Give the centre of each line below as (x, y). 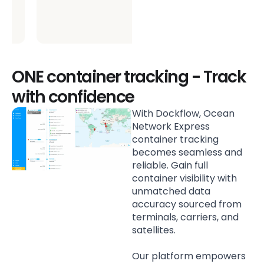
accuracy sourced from (187, 204)
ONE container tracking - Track (129, 77)
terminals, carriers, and (185, 217)
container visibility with (184, 178)
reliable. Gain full (170, 165)
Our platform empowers (189, 256)
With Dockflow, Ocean (183, 113)
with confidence (73, 97)
